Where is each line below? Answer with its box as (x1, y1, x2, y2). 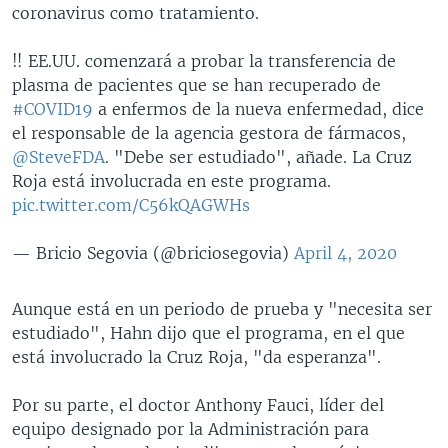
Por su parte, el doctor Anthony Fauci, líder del (12, 394, 384, 415)
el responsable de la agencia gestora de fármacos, (12, 122, 406, 143)
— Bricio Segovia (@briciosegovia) (12, 242, 294, 263)
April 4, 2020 (294, 242, 397, 263)
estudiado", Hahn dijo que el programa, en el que (12, 322, 405, 343)
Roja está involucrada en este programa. (12, 170, 331, 191)
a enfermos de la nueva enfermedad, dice (93, 98, 424, 119)
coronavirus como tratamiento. (12, 2, 259, 23)
